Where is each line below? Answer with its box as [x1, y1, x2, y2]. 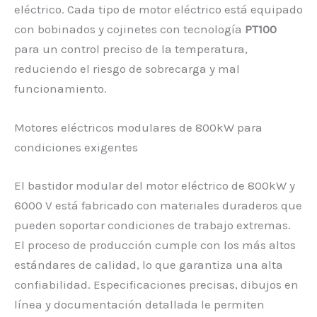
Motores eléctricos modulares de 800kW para [14, 120, 263, 135]
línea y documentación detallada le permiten [14, 296, 265, 311]
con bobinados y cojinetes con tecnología [14, 22, 245, 37]
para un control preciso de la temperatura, [14, 42, 248, 57]
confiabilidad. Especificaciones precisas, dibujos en [14, 277, 299, 292]
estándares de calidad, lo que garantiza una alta [14, 257, 283, 272]
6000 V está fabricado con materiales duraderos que [14, 197, 302, 212]
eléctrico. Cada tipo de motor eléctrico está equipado [14, 2, 303, 17]
